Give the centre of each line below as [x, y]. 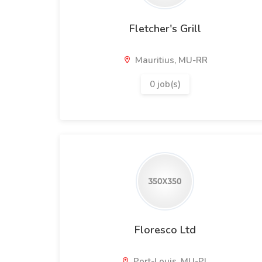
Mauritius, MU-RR [170, 60]
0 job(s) [165, 84]
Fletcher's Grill [165, 29]
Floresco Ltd [165, 230]
